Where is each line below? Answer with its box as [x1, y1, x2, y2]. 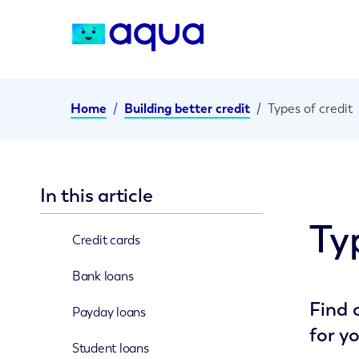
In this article [40, 182, 153, 208]
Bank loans [72, 268, 134, 285]
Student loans [72, 340, 149, 357]
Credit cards [72, 232, 140, 249]
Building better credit [124, 100, 250, 117]
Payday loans [72, 304, 146, 321]
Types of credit [268, 100, 353, 117]
